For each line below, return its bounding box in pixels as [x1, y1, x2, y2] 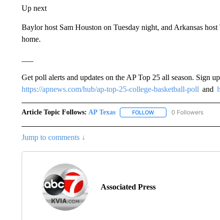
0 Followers [171, 109, 203, 116]
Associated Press [100, 183, 156, 192]
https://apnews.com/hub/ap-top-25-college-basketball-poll [21, 85, 199, 93]
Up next [21, 4, 47, 12]
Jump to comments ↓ [21, 133, 85, 142]
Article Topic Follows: [21, 109, 87, 116]
